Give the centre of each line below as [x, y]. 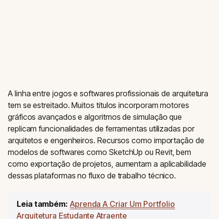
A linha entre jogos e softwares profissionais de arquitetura [108, 93]
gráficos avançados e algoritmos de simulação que [95, 117]
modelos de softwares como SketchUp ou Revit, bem [100, 152]
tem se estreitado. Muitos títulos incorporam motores [99, 105]
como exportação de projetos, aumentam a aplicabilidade [107, 164]
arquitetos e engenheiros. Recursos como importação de [106, 140]
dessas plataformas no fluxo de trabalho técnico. [92, 175]
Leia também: [43, 204]
